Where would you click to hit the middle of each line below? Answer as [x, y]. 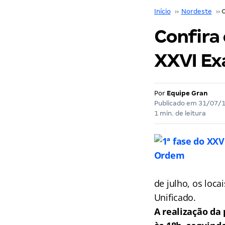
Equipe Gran [187, 93]
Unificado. [175, 197]
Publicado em [176, 103]
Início [162, 11]
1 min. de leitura [180, 113]
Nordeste [196, 11]
